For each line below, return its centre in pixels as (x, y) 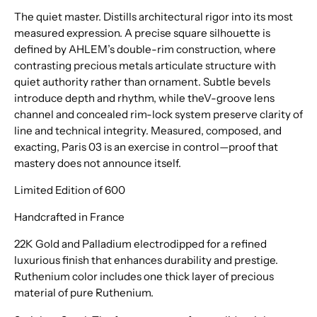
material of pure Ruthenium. (84, 293)
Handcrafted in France (69, 217)
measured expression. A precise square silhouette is (142, 33)
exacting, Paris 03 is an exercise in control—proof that (146, 146)
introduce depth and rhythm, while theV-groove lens (144, 98)
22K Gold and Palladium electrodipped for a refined (140, 244)
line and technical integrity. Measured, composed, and (148, 130)
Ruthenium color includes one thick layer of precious (144, 277)
